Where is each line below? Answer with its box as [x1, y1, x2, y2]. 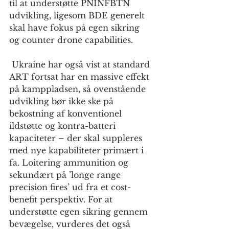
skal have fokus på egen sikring [9, 22, 142, 33]
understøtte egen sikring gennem [9, 207, 150, 217]
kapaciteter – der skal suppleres [9, 133, 145, 144]
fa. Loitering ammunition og [9, 157, 131, 168]
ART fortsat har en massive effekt [9, 72, 152, 82]
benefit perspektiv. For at [9, 194, 115, 205]
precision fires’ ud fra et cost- [9, 182, 131, 193]
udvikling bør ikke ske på [9, 96, 116, 107]
